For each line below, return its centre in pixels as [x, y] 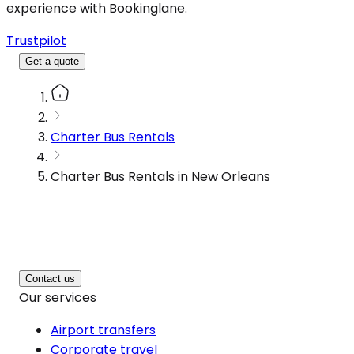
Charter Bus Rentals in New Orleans [160, 176]
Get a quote [52, 61]
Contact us [50, 278]
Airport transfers [103, 330]
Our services [58, 297]
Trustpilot [36, 40]
